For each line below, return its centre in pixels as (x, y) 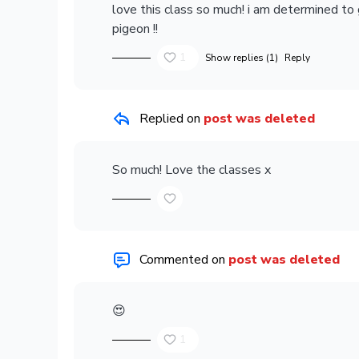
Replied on (171, 119)
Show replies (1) (242, 58)
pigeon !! (137, 29)
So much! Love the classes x (192, 170)
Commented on (184, 260)
